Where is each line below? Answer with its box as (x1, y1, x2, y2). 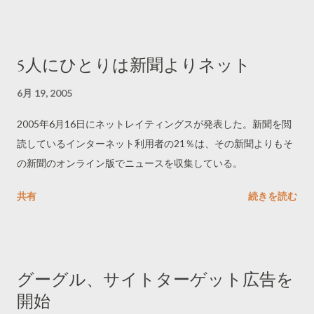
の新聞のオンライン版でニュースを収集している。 (17, 157, 243, 169)
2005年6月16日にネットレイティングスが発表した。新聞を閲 (17, 118, 292, 130)
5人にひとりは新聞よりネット (17, 54, 251, 76)
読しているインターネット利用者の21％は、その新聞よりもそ (17, 137, 293, 149)
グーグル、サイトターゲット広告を (17, 268, 294, 290)
